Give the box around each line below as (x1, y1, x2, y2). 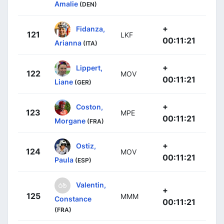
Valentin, (76, 180, 106, 189)
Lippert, (76, 63, 102, 72)
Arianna (54, 38, 81, 47)
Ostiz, (76, 141, 96, 150)
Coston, (76, 102, 103, 111)
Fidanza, (76, 24, 105, 33)
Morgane (54, 116, 85, 125)
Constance (54, 194, 91, 203)
